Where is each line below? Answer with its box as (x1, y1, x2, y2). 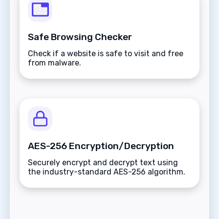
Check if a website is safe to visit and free (28, 48, 183, 58)
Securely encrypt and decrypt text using (28, 157, 178, 167)
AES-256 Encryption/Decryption (28, 140, 174, 152)
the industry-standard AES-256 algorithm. (28, 167, 185, 176)
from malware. (28, 58, 81, 67)
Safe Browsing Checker (28, 31, 132, 43)
